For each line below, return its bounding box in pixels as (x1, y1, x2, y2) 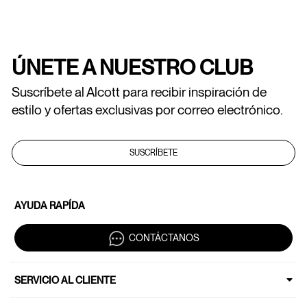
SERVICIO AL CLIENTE (14, 274, 116, 286)
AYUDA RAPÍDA (14, 199, 85, 211)
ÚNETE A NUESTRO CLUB (12, 55, 253, 79)
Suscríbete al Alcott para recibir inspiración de (12, 84, 267, 100)
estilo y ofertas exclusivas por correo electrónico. (12, 102, 283, 118)
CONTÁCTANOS (128, 232, 199, 243)
